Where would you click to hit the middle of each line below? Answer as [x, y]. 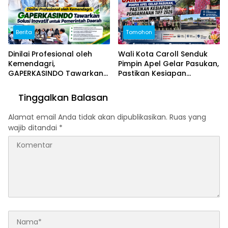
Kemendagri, [32, 64]
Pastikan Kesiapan [152, 74]
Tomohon [139, 32]
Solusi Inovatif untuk [46, 83]
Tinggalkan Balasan [63, 98]
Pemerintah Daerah [44, 93]
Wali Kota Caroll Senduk [163, 54]
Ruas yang [188, 117]
